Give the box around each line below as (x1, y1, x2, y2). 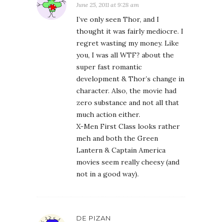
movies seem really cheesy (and (76, 158, 179, 167)
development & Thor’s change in (76, 74, 184, 84)
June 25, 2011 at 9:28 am (76, 1, 139, 9)
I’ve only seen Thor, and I (76, 15, 159, 24)
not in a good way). (76, 169, 139, 179)
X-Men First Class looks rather (76, 122, 180, 131)
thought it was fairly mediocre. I (76, 27, 183, 36)
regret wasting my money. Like (76, 39, 179, 48)
